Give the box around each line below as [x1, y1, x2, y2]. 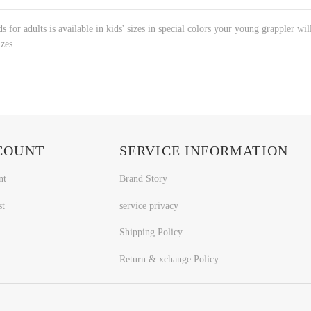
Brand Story [119, 173, 167, 184]
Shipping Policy [119, 227, 183, 238]
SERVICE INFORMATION [119, 142, 289, 158]
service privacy [119, 200, 178, 211]
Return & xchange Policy [119, 254, 219, 265]
